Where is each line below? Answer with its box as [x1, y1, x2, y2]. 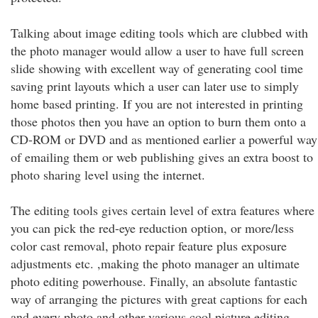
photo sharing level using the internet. [11, 166, 205, 183]
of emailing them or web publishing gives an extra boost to [11, 148, 313, 165]
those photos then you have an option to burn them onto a [11, 113, 306, 130]
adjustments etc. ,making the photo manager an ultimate [11, 255, 300, 272]
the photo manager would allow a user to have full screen [11, 42, 304, 59]
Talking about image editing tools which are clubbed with [11, 24, 308, 41]
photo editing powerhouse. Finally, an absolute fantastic [11, 273, 297, 290]
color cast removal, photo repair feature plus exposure [11, 237, 287, 254]
